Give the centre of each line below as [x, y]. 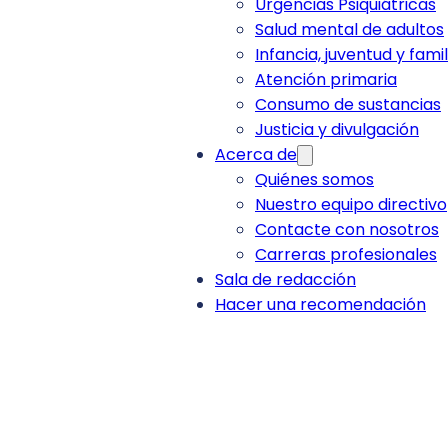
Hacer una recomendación [320, 305]
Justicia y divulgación [337, 130]
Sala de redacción [285, 280]
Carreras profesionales [346, 255]
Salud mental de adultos [349, 30]
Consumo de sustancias [348, 105]
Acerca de [256, 155]
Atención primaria [326, 80]
